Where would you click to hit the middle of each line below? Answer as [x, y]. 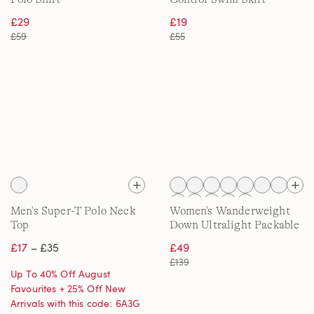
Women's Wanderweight [230, 211]
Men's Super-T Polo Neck [73, 211]
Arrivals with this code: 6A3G [76, 303]
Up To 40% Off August [60, 274]
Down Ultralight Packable [234, 225]
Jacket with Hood [213, 239]
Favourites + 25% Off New [68, 288]
